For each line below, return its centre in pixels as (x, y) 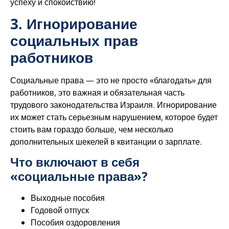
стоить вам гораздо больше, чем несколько (92, 129)
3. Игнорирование (74, 23)
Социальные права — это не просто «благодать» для (111, 80)
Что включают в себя (75, 162)
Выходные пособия (68, 198)
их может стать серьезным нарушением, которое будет (114, 117)
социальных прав (74, 40)
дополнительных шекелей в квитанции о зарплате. (106, 141)
